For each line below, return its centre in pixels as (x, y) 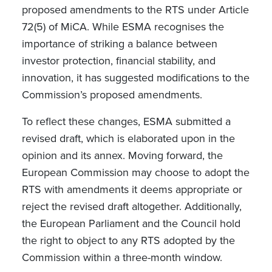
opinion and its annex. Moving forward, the (122, 155)
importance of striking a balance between (119, 44)
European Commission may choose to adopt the (135, 172)
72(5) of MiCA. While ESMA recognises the (123, 27)
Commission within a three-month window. (122, 257)
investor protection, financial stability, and (118, 61)
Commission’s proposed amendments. (112, 95)
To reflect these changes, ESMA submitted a (126, 121)
